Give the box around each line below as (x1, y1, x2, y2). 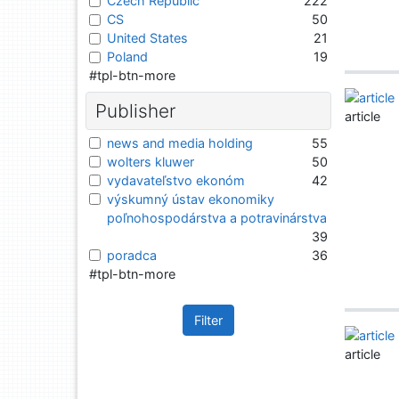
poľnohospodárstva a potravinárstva (107, 209, 327, 225)
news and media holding (107, 134, 253, 151)
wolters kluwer (107, 153, 194, 169)
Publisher (94, 99, 175, 122)
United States (107, 29, 188, 45)
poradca (107, 247, 157, 263)
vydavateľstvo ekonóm (107, 172, 245, 188)
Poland (107, 48, 148, 64)
